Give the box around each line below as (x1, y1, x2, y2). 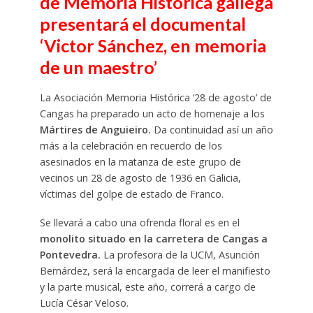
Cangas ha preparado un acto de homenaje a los (39, 106, 265, 120)
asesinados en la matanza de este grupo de (39, 154, 241, 168)
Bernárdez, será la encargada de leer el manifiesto (39, 263, 270, 277)
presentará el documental (39, 13, 246, 34)
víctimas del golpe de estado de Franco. (39, 187, 224, 201)
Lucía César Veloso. (39, 296, 129, 310)
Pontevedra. (39, 247, 101, 261)
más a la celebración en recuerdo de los (39, 138, 222, 152)
